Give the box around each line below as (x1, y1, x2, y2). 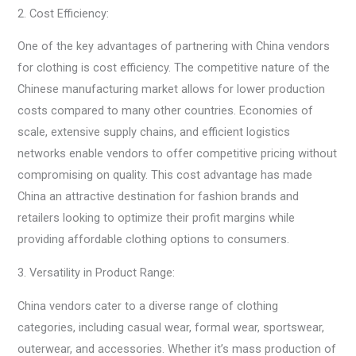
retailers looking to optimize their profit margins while (17, 211, 296, 226)
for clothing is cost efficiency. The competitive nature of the (17, 60, 331, 75)
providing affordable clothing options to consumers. (17, 232, 290, 247)
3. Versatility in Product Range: (17, 265, 176, 280)
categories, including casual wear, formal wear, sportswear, (17, 319, 325, 335)
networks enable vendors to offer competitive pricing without (17, 146, 338, 161)
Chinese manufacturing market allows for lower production (17, 82, 326, 97)
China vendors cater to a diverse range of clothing (17, 298, 279, 313)
